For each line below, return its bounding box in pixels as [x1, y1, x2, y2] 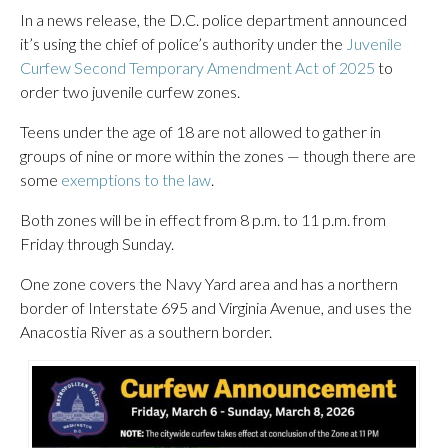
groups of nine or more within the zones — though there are [20, 146, 416, 165]
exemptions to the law [61, 170, 211, 189]
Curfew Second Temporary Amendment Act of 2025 [20, 58, 375, 77]
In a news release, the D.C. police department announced [20, 10, 407, 29]
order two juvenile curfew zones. [20, 82, 240, 101]
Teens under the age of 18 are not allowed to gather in [20, 122, 381, 141]
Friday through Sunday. [20, 234, 174, 253]
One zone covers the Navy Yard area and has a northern [20, 274, 398, 293]
